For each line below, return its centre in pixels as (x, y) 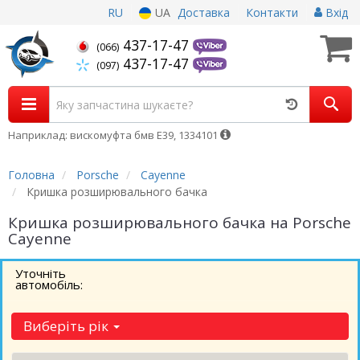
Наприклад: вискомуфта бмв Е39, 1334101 (114, 135)
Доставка (204, 12)
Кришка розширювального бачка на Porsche (180, 223)
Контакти (272, 12)
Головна (31, 175)
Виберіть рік (67, 326)
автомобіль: (49, 284)
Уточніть (41, 273)
